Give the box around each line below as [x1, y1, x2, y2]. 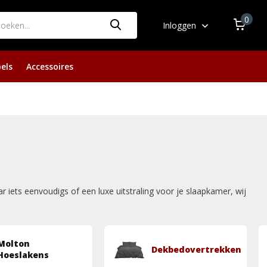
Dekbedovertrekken [151, 243, 242, 255]
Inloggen [163, 20, 199, 31]
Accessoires [26, 61, 73, 72]
